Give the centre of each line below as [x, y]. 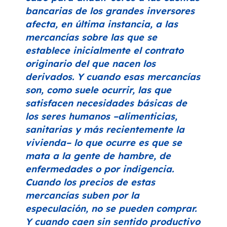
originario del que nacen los [90, 64]
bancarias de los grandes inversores [110, 11]
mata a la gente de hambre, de [98, 156]
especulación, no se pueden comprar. [111, 209]
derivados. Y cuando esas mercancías [113, 77]
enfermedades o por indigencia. [100, 169]
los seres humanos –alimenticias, [101, 117]
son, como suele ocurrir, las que [98, 90]
